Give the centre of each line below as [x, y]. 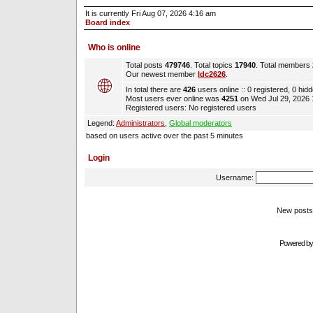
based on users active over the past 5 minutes [165, 136]
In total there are [154, 89]
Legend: [102, 123]
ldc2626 [212, 74]
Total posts [145, 65]
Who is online [114, 48]
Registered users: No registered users [191, 108]
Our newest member [162, 74]
